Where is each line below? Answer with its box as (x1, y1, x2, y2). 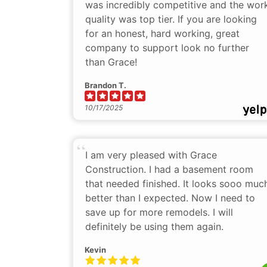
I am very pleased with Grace (85, 149, 217, 162)
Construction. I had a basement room (85, 163, 253, 176)
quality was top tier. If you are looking (85, 13, 257, 26)
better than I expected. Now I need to (85, 192, 255, 204)
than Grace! (85, 56, 137, 69)
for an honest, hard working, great (85, 27, 240, 40)
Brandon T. (85, 80, 126, 91)
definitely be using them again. (85, 221, 223, 233)
